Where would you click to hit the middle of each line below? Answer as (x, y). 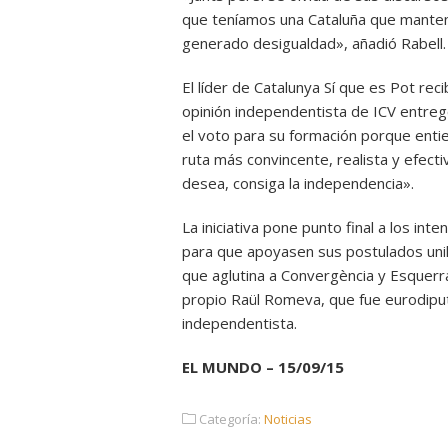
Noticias (288, 419)
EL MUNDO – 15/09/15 (263, 367)
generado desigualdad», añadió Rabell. (314, 43)
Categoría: (230, 419)
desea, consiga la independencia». (298, 183)
